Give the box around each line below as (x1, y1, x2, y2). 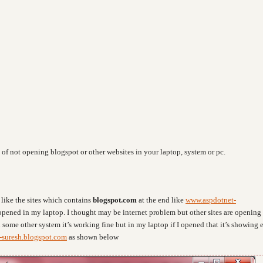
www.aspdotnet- (186, 195, 236, 204)
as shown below (67, 232, 119, 241)
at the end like (137, 195, 186, 204)
